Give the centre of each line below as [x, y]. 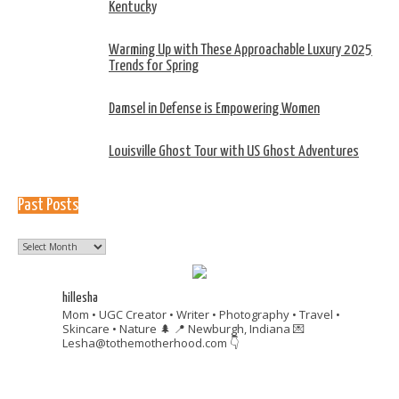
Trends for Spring [154, 67]
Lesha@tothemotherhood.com [145, 343]
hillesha [80, 298]
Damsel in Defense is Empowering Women [214, 109]
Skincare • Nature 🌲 [117, 329]
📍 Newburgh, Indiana [232, 329]
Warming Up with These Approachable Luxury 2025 [240, 51]
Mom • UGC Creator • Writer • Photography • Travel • [201, 315]
